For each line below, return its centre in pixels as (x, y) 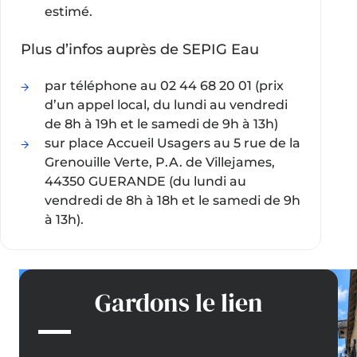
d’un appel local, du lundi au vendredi (166, 105)
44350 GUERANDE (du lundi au (145, 182)
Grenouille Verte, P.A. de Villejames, (159, 163)
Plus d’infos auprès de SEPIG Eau (139, 49)
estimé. (68, 12)
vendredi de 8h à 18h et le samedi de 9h (172, 201)
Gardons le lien (178, 302)
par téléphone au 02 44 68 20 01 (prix (164, 86)
